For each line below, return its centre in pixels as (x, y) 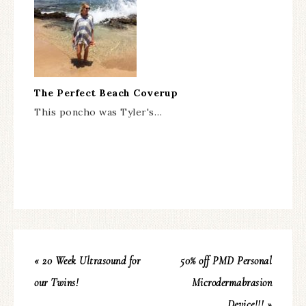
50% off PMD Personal (226, 261)
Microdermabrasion (232, 283)
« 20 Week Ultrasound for (87, 261)
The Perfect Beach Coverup (106, 93)
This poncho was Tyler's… (98, 112)
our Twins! (56, 283)
